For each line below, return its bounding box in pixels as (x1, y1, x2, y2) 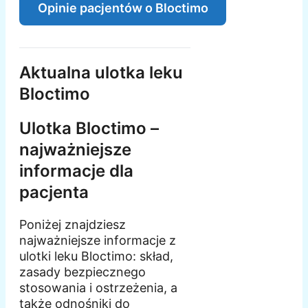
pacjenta (19, 182, 89, 203)
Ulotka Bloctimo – (19, 118, 159, 139)
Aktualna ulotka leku (19, 62, 183, 82)
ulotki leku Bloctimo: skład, (19, 249, 173, 264)
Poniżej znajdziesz (19, 217, 126, 232)
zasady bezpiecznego (19, 265, 146, 280)
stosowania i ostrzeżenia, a (19, 280, 177, 296)
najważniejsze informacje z (19, 233, 176, 248)
